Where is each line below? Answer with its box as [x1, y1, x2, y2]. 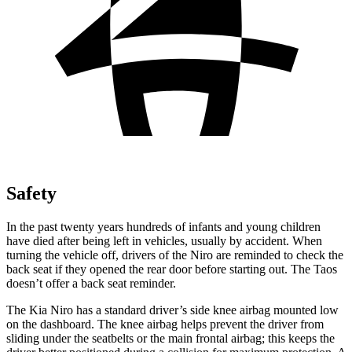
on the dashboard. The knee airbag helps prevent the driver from [6, 317, 324, 331]
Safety [6, 182, 57, 203]
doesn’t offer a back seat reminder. [6, 276, 176, 290]
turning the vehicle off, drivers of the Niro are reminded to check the [6, 247, 343, 262]
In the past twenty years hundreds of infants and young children [6, 219, 321, 233]
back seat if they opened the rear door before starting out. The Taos [6, 262, 337, 276]
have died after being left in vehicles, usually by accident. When [6, 233, 322, 247]
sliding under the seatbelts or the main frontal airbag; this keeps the [6, 331, 335, 345]
